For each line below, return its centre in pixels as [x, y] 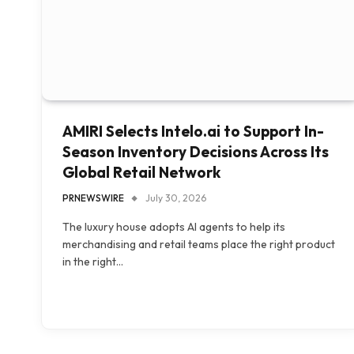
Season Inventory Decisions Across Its [196, 152]
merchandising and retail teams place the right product [199, 245]
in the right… [93, 262]
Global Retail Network [141, 173]
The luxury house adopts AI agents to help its [174, 227]
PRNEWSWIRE [93, 198]
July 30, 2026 [176, 198]
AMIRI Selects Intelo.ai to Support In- [193, 132]
